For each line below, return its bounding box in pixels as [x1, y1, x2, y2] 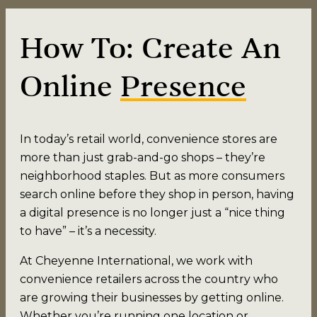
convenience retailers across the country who [20, 272, 278, 286]
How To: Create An [20, 34, 281, 66]
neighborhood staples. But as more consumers [20, 168, 284, 183]
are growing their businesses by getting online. [20, 290, 284, 304]
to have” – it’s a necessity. [20, 224, 156, 238]
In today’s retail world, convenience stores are [20, 132, 277, 146]
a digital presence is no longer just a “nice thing [20, 205, 285, 219]
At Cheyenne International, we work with [20, 253, 253, 267]
